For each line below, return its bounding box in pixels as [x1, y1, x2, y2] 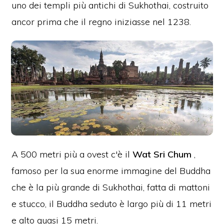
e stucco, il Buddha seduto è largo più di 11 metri [11, 197, 212, 209]
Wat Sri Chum [132, 148, 192, 160]
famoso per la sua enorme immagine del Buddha [11, 164, 211, 176]
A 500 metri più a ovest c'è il [11, 148, 133, 160]
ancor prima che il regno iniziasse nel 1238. [11, 15, 191, 27]
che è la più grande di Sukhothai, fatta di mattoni [11, 181, 210, 193]
